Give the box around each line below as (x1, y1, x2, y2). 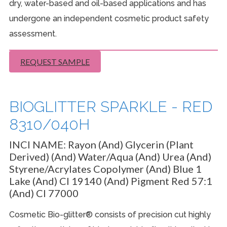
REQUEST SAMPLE (20, 57, 90, 66)
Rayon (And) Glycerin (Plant (68, 138, 194, 150)
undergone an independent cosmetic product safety (9, 14, 209, 23)
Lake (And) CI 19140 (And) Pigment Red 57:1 (9, 175, 212, 187)
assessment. (9, 29, 57, 39)
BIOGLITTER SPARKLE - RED (9, 98, 212, 116)
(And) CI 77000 (9, 187, 79, 199)
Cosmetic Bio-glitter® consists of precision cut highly (9, 210, 211, 219)
